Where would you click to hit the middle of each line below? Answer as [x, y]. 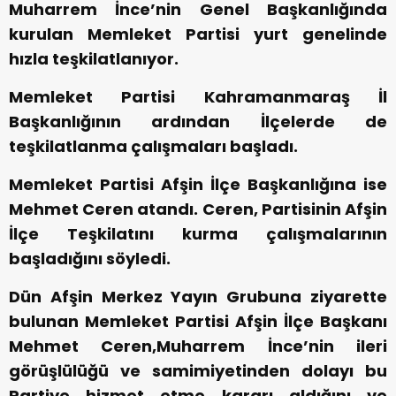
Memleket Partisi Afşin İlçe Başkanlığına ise [198, 185]
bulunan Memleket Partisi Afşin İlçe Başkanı [198, 322]
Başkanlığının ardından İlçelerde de [198, 122]
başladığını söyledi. [90, 259]
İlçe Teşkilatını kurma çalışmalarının [198, 234]
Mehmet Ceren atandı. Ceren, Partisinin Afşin [198, 209]
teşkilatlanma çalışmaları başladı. [153, 147]
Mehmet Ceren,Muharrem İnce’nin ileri [198, 346]
